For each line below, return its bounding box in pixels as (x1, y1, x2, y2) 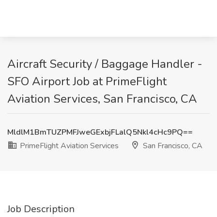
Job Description (7, 202, 75, 216)
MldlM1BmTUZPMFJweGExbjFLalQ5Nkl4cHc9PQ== (7, 127, 193, 138)
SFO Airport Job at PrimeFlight (7, 74, 167, 89)
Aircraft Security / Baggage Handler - (7, 56, 202, 72)
